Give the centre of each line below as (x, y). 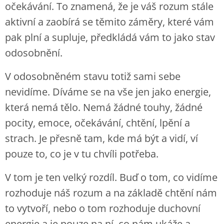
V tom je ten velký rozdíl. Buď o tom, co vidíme (111, 177)
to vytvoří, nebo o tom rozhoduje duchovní (103, 208)
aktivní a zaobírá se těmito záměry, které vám (109, 22)
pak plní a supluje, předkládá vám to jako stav (110, 37)
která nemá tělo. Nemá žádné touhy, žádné (104, 107)
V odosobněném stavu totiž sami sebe (93, 76)
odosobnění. (35, 53)
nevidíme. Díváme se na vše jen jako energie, (108, 92)
